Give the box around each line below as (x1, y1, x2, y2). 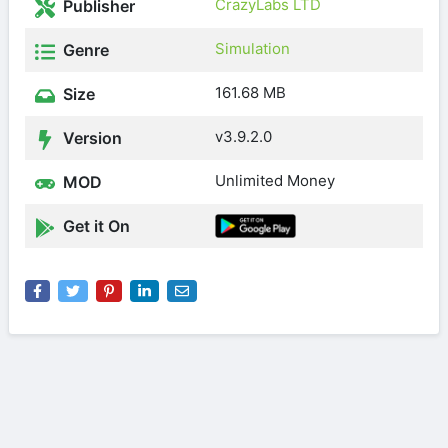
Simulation (215, 39, 290, 58)
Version (59, 128, 122, 148)
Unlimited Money (215, 171, 335, 190)
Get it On (59, 216, 130, 236)
